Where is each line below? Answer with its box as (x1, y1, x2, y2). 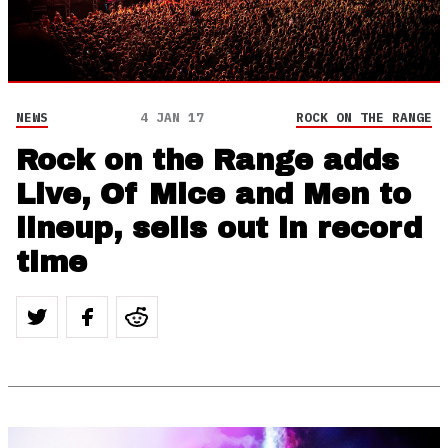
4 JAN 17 (140, 109, 204, 126)
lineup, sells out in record (16, 213, 422, 244)
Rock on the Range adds (16, 145, 399, 176)
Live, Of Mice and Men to (16, 179, 411, 210)
